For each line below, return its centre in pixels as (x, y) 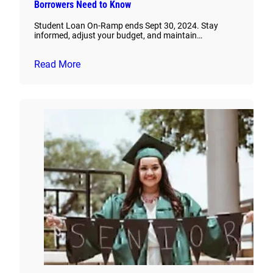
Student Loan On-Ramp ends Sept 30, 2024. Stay (126, 26)
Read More (57, 65)
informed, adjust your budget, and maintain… (118, 36)
